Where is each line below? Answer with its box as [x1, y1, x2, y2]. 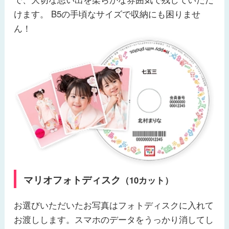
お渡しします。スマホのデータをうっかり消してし [13, 213, 214, 225]
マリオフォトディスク [23, 172, 121, 187]
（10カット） [120, 173, 173, 186]
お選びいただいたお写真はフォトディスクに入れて [13, 198, 214, 211]
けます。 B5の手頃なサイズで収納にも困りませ [13, 8, 200, 20]
